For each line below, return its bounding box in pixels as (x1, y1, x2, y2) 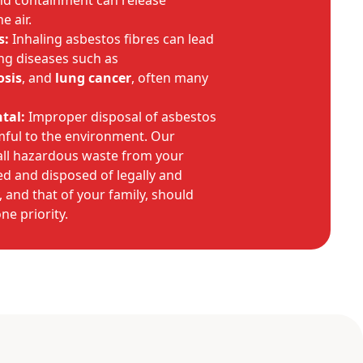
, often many (131, 69, 208, 87)
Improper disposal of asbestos (25, 108, 216, 126)
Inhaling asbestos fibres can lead (9, 30, 214, 48)
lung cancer (55, 69, 131, 87)
